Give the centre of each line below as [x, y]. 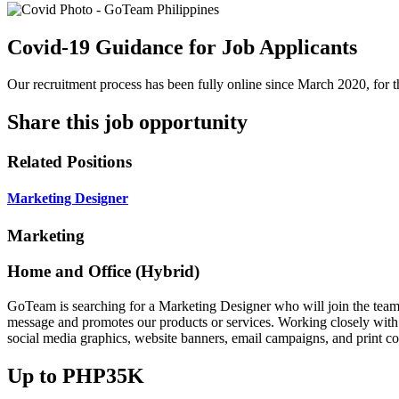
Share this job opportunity [127, 122]
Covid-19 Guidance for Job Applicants [182, 47]
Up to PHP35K [76, 376]
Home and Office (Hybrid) [103, 272]
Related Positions [69, 162]
